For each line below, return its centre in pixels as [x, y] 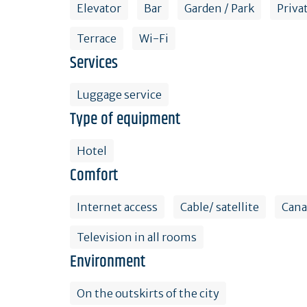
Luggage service [119, 94]
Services [94, 63]
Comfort [94, 175]
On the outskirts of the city [148, 293]
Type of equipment [125, 119]
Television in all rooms [137, 237]
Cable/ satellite [220, 207]
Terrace [97, 38]
